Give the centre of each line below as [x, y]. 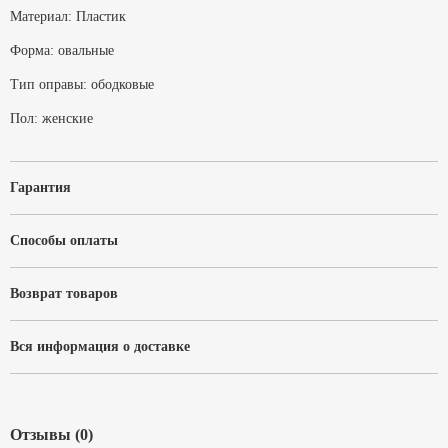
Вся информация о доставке [100, 346]
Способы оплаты [64, 240]
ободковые [122, 84]
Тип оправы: [48, 84]
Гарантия [40, 187]
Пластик [101, 16]
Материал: [41, 16]
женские [67, 118]
